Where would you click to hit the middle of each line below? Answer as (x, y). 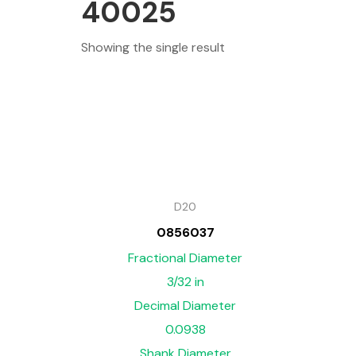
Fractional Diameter (186, 257)
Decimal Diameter (186, 305)
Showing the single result (153, 48)
